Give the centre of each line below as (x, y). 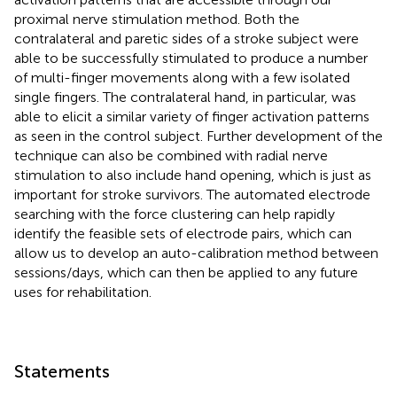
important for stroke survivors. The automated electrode (192, 194)
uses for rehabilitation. (83, 292)
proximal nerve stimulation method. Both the (157, 19)
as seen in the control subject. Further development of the (198, 136)
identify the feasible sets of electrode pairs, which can (183, 233)
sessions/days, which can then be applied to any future (186, 272)
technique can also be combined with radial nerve (171, 155)
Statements (62, 371)
